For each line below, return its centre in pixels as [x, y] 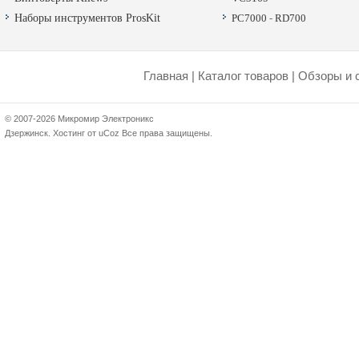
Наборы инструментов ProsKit [87, 18]
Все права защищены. [166, 133]
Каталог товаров [243, 77]
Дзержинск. [29, 133]
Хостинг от [76, 133]
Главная [166, 77]
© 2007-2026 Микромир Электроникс [79, 119]
